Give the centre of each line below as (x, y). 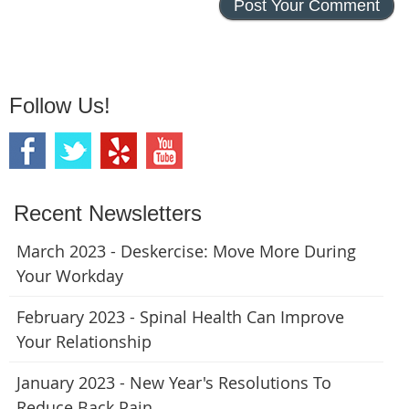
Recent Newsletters (108, 214)
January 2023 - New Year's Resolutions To (174, 383)
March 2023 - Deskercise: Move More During (186, 252)
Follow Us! (60, 106)
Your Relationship (84, 342)
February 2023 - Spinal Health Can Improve (180, 317)
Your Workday (70, 276)
